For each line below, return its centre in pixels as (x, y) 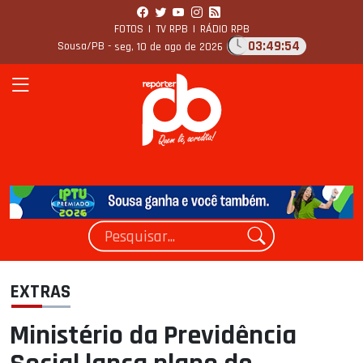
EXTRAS (40, 292)
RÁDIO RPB (224, 30)
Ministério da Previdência (153, 336)
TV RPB (171, 30)
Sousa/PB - (85, 47)
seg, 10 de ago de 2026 (168, 47)
